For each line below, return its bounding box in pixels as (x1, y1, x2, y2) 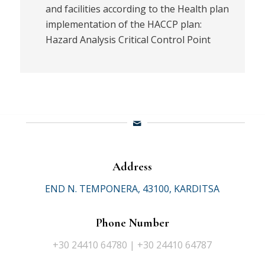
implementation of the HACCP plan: (45, 18, 202, 31)
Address (112, 159, 153, 174)
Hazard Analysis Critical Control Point (45, 33, 211, 47)
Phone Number (95, 215, 169, 230)
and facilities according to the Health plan (45, 2, 229, 16)
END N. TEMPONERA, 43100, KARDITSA (45, 182, 220, 196)
